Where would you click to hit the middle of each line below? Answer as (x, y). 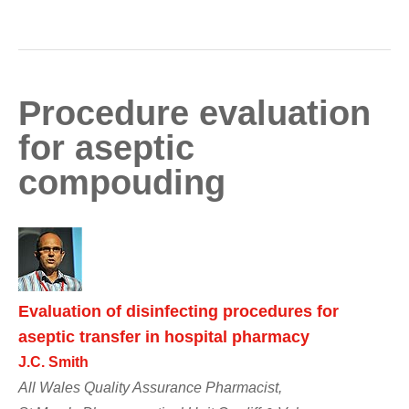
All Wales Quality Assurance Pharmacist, (150, 387)
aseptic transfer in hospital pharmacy (164, 336)
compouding (122, 182)
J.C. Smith (53, 362)
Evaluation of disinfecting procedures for (178, 311)
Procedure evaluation (194, 113)
